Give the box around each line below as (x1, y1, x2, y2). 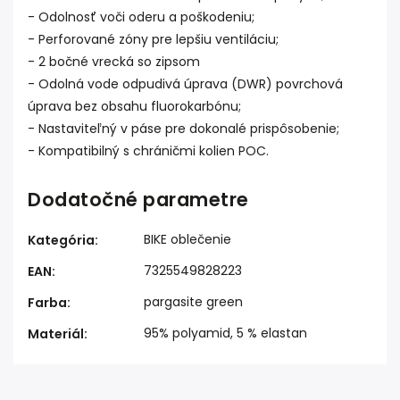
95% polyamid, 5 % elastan (144, 324, 307, 342)
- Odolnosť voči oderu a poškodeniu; (28, 8, 254, 26)
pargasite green (144, 293, 243, 311)
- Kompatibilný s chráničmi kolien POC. (28, 142, 269, 160)
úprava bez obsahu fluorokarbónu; (28, 97, 241, 115)
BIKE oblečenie (144, 230, 231, 248)
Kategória (28, 231, 95, 249)
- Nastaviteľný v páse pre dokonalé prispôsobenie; (28, 120, 339, 137)
